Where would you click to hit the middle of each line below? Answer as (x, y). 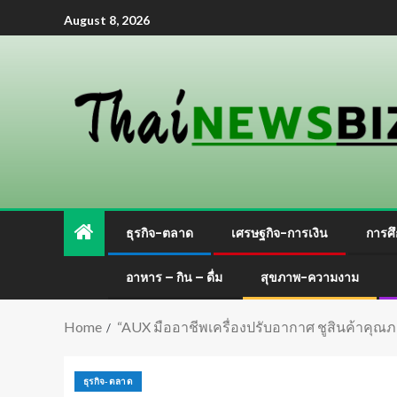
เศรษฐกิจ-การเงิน (280, 233)
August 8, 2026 (107, 19)
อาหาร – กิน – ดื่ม (174, 277)
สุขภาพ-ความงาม (310, 277)
